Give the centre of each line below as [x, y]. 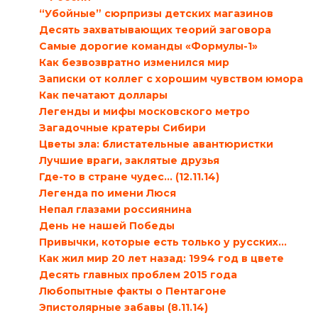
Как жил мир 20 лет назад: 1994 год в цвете [161, 258]
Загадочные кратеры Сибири [122, 127]
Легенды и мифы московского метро [144, 111]
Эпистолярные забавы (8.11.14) [123, 307]
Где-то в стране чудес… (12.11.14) [129, 176]
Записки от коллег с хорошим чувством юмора [171, 78]
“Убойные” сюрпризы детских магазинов [156, 13]
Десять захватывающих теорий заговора [155, 29]
